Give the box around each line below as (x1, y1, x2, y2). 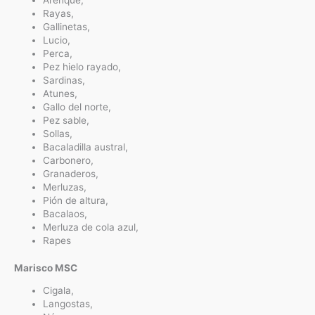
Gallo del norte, (43, 101, 112, 112)
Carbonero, (43, 154, 94, 166)
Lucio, (43, 34, 71, 46)
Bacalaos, (43, 207, 88, 219)
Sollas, (43, 127, 73, 139)
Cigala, (43, 285, 75, 297)
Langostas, (43, 298, 94, 310)
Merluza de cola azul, (43, 221, 139, 233)
